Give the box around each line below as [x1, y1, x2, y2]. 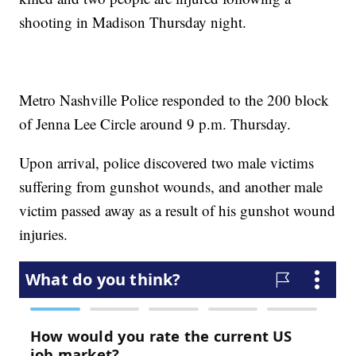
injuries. [19, 223, 68, 244]
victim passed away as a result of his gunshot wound [19, 199, 336, 220]
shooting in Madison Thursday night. [19, 11, 247, 32]
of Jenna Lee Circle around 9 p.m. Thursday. [19, 113, 292, 133]
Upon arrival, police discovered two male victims [19, 152, 315, 172]
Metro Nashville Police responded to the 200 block [19, 89, 330, 110]
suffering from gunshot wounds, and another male [19, 176, 323, 196]
